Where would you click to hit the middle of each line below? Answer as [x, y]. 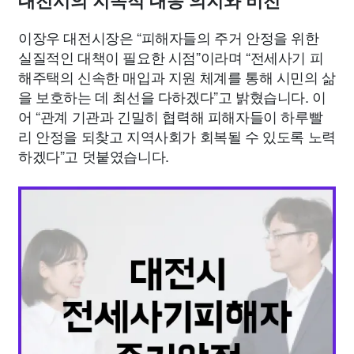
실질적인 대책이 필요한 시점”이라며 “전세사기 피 [171, 57]
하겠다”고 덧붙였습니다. [94, 156]
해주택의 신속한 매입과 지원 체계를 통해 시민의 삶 [177, 77]
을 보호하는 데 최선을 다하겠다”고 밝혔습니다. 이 [172, 97]
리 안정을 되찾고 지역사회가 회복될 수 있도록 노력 [177, 136]
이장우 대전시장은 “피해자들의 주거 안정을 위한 [169, 38]
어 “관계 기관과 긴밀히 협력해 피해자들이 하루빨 [171, 117]
